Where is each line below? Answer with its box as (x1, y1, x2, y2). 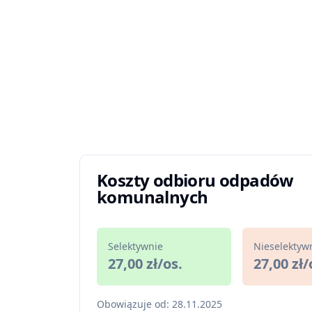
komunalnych (97, 185, 208, 208)
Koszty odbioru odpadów (97, 169, 294, 192)
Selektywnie (108, 240, 163, 253)
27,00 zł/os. (108, 254, 182, 273)
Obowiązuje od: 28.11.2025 (97, 297, 222, 311)
